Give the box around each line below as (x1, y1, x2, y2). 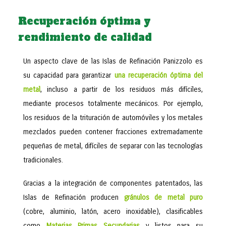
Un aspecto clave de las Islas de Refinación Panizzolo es (23, 57, 203, 66)
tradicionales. (23, 156, 63, 164)
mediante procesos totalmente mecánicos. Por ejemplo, (23, 99, 203, 108)
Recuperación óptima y (18, 14, 151, 28)
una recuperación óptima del (114, 71, 203, 80)
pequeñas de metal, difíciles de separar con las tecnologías (23, 142, 203, 150)
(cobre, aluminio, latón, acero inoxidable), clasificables (23, 207, 203, 216)
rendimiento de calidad (18, 30, 152, 44)
